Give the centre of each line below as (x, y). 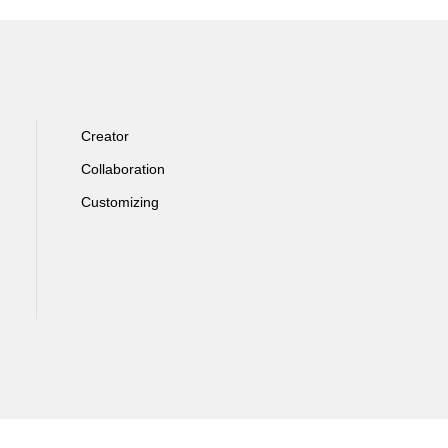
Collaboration (123, 168)
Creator (105, 135)
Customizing (120, 201)
